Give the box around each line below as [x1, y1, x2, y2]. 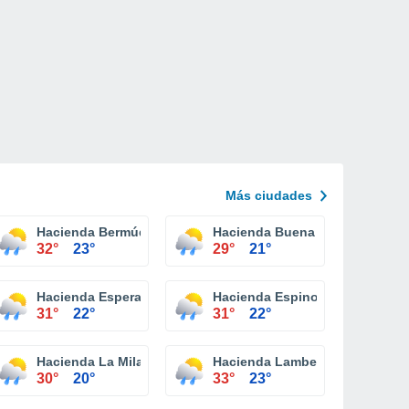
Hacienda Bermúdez [37, 225, 161, 239]
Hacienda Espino [213, 289, 319, 304]
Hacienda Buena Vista [213, 225, 350, 239]
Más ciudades [225, 188, 312, 203]
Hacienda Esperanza [37, 289, 163, 304]
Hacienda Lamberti [213, 354, 330, 369]
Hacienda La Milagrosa [37, 354, 179, 369]
